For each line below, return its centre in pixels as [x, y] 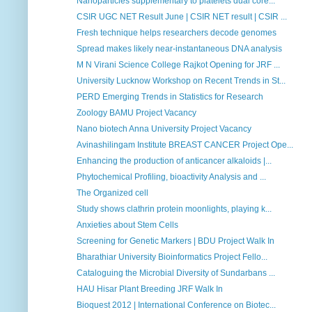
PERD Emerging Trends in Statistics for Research [170, 97]
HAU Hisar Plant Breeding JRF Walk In [149, 289]
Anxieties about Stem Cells [127, 225]
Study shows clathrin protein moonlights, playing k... [174, 209]
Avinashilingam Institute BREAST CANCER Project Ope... [185, 145]
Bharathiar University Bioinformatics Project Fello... [172, 257]
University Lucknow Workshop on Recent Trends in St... [181, 81]
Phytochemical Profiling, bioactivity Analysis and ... [171, 177]
